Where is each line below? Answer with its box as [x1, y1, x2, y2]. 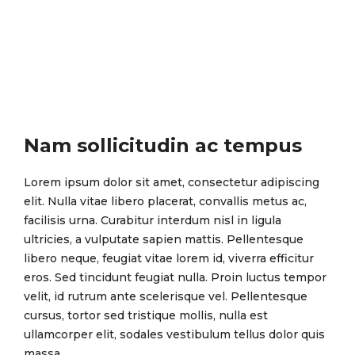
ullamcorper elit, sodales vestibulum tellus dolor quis [24, 327, 325, 342]
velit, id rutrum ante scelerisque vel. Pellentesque [24, 289, 307, 303]
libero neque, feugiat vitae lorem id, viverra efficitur [24, 251, 314, 265]
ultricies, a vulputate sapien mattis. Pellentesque [24, 232, 303, 246]
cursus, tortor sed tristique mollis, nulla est [24, 308, 268, 323]
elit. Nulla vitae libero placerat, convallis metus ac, [24, 194, 307, 208]
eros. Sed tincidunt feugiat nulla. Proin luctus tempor [24, 270, 326, 284]
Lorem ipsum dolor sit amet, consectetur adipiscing [24, 175, 319, 189]
